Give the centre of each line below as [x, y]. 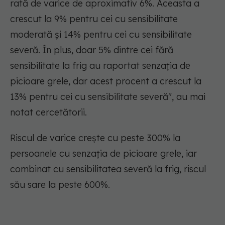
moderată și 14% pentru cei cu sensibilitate [101, 35]
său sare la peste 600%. [60, 185]
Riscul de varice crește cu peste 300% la [95, 138]
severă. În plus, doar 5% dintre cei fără [92, 50]
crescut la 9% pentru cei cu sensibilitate [94, 19]
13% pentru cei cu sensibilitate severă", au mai [108, 97]
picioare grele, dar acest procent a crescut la [106, 81]
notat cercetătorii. [48, 113]
